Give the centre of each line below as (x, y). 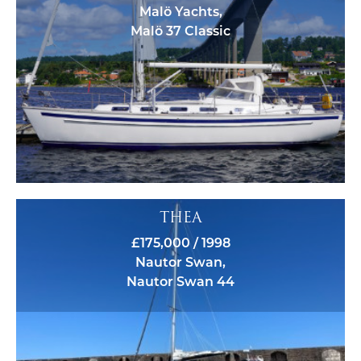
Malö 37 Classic (180, 30)
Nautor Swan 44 (180, 281)
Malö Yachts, (180, 10)
